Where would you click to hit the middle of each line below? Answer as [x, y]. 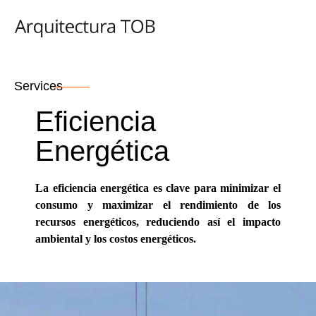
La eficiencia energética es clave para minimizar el [158, 188]
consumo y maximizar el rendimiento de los [158, 205]
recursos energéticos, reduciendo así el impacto [158, 222]
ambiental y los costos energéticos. [116, 239]
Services [38, 86]
